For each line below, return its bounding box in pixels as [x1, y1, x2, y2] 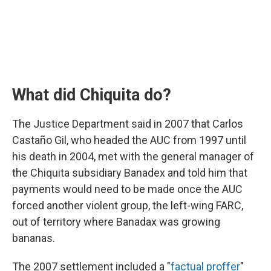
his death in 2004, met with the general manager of [12, 150, 254, 163]
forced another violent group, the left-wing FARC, [12, 199, 243, 212]
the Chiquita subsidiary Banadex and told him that [12, 166, 247, 179]
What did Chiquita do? [12, 85, 171, 105]
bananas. [12, 232, 55, 244]
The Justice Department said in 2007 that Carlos [12, 117, 243, 130]
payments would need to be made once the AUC [12, 183, 243, 195]
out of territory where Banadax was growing [12, 215, 220, 228]
